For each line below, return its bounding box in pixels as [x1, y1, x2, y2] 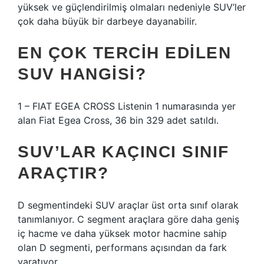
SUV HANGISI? [18, 65, 146, 83]
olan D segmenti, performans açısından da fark [18, 242, 227, 253]
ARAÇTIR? [18, 164, 108, 182]
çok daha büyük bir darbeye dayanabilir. [18, 15, 197, 27]
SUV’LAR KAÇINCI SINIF [18, 143, 229, 161]
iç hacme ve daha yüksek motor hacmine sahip [18, 227, 227, 239]
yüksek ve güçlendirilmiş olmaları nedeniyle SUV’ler [18, 1, 246, 13]
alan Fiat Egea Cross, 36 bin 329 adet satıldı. [18, 114, 219, 126]
